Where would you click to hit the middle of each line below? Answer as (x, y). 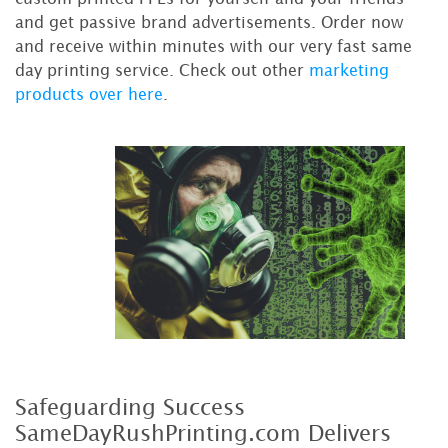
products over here (89, 94)
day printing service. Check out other (162, 70)
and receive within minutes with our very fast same (213, 46)
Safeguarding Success (130, 408)
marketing (349, 70)
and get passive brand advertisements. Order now (209, 22)
